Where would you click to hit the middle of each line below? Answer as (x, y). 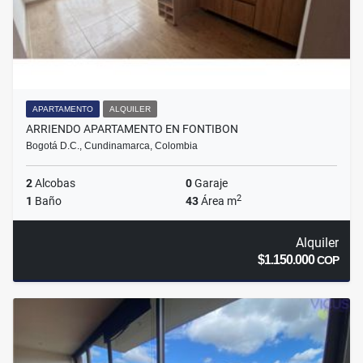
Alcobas (54, 184)
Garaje (210, 184)
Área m (218, 201)
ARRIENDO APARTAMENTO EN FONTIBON (132, 129)
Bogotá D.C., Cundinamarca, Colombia (112, 146)
